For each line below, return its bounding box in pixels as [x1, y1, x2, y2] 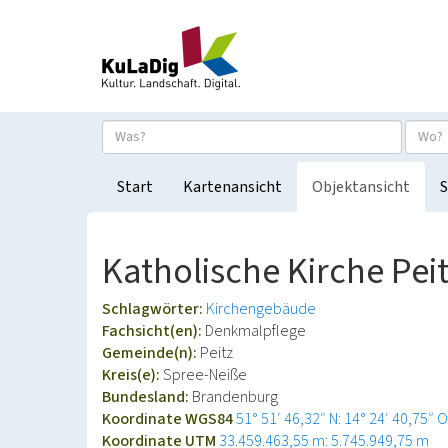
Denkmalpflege [205, 320, 306, 342]
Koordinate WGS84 [102, 408, 236, 430]
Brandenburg [192, 386, 278, 408]
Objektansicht [312, 176, 410, 198]
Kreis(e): [102, 364, 163, 386]
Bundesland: [102, 386, 192, 408]
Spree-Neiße [163, 364, 247, 386]
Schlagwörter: [102, 298, 206, 320]
